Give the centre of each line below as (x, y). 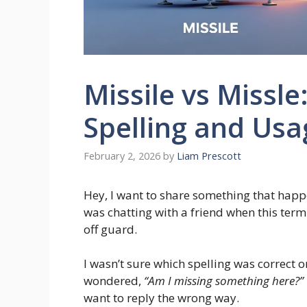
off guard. (110, 229)
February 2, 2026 (122, 156)
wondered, (114, 281)
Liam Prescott (209, 156)
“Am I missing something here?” (224, 281)
